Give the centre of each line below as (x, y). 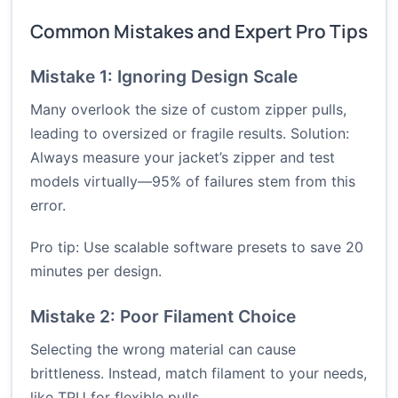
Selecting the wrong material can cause (163, 350)
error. (48, 206)
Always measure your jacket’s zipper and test (183, 158)
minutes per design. (96, 271)
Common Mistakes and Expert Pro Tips (199, 32)
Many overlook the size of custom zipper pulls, (188, 110)
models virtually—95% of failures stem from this (193, 182)
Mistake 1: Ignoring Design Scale (164, 77)
